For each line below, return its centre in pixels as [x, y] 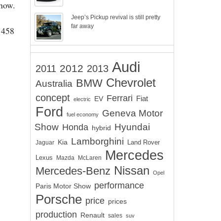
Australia [54, 84]
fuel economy [83, 114]
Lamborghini [97, 141]
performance [119, 185]
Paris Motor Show [63, 186]
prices [117, 201]
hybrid [101, 128]
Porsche [59, 199]
